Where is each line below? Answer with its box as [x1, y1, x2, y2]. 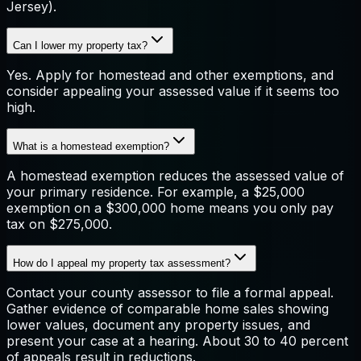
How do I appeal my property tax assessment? [13, 256, 230, 269]
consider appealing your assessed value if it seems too [6, 82, 339, 99]
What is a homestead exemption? [13, 139, 169, 152]
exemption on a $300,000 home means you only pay [6, 199, 334, 216]
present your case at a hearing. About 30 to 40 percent [6, 332, 348, 349]
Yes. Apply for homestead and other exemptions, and [6, 66, 334, 83]
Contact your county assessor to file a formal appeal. [6, 284, 334, 301]
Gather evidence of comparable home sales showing [6, 300, 329, 317]
